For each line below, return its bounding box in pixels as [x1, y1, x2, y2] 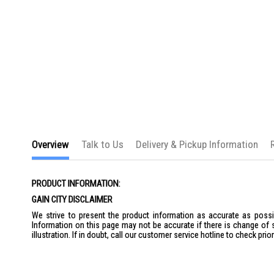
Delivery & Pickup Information [136, 138, 258, 150]
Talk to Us [81, 138, 124, 150]
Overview [32, 138, 69, 150]
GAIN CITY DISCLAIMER [32, 194, 113, 205]
